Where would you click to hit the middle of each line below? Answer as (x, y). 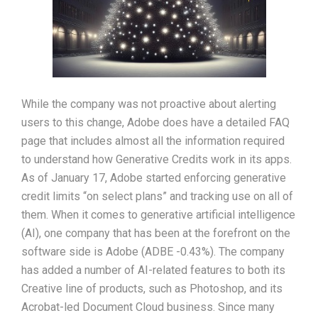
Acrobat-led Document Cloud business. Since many (148, 307)
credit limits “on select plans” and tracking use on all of (157, 196)
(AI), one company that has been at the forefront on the (156, 233)
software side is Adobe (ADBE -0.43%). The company (153, 251)
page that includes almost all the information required (153, 141)
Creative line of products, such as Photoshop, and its (152, 288)
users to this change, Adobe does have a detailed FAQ (155, 122)
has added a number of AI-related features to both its (153, 270)
